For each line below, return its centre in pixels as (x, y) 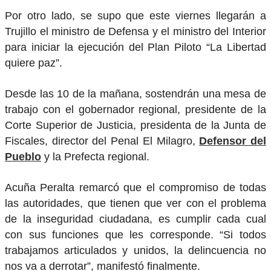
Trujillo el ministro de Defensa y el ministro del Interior (135, 32)
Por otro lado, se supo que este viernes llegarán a (135, 16)
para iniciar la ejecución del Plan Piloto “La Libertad (135, 47)
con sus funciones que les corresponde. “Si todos (135, 234)
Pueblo (23, 156)
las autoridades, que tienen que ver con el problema (135, 203)
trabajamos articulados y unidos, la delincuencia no (135, 250)
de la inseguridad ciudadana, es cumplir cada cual (135, 219)
